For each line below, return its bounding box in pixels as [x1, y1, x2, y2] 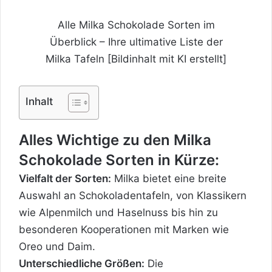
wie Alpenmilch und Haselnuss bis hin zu [19, 206, 218, 219]
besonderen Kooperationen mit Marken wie [19, 223, 229, 236]
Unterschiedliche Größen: [19, 257, 144, 270]
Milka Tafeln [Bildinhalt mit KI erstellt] [46, 52, 226, 65]
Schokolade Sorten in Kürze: [19, 151, 219, 169]
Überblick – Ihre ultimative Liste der [49, 35, 223, 48]
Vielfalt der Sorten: [19, 172, 111, 185]
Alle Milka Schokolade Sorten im [57, 18, 215, 31]
